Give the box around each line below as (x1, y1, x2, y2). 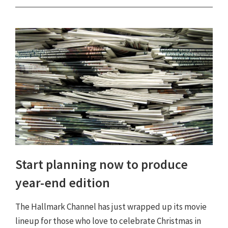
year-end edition (15, 175, 110, 191)
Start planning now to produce (15, 156, 188, 173)
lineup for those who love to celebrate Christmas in (15, 215, 201, 227)
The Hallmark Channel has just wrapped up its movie (15, 201, 207, 213)
